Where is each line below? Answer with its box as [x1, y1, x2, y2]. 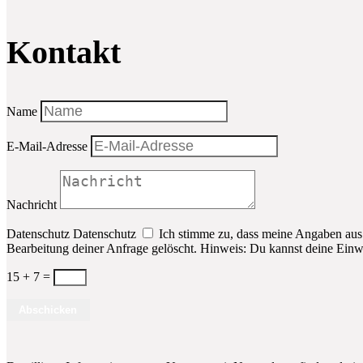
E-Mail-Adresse [6, 139, 88, 154]
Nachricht [6, 198, 57, 212]
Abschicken [19, 304, 78, 317]
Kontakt [6, 34, 121, 71]
